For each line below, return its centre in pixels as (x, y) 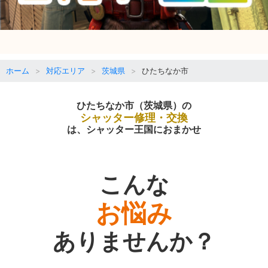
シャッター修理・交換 (134, 117)
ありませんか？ (134, 241)
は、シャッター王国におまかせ (134, 129)
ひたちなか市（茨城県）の (134, 105)
